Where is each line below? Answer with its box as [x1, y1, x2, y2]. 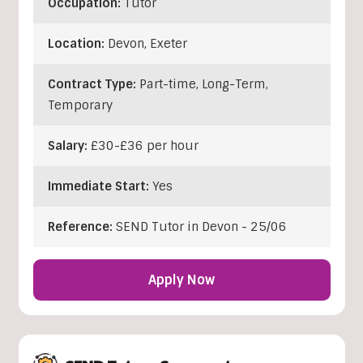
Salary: [47, 138, 91, 155]
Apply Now [148, 271, 215, 289]
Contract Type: [47, 76, 139, 93]
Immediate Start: [47, 178, 152, 195]
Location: [47, 36, 108, 53]
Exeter [149, 36, 187, 53]
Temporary [47, 97, 113, 114]
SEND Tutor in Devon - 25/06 [115, 219, 287, 236]
